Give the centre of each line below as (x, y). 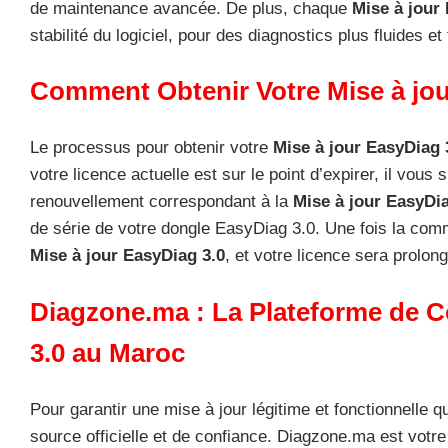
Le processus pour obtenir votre (151, 147)
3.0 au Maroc (107, 352)
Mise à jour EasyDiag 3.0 (127, 255)
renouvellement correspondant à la (161, 201)
